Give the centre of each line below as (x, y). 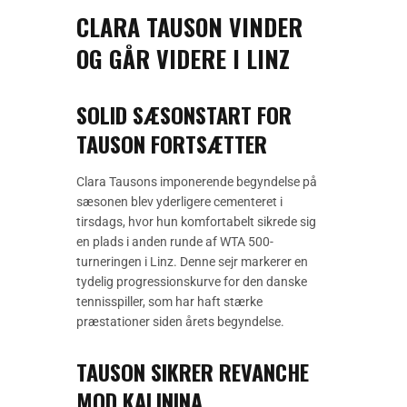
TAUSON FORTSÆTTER (172, 144)
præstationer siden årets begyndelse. (180, 322)
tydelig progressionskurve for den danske (192, 282)
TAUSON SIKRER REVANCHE (193, 372)
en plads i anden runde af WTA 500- (175, 242)
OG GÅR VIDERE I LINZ (183, 59)
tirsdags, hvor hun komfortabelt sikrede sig (196, 222)
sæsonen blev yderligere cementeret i (179, 202)
